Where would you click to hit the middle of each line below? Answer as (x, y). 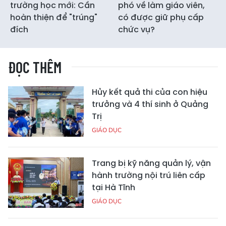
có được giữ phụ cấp (161, 18)
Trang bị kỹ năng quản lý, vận (151, 163)
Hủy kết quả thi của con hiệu (150, 92)
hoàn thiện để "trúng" (54, 18)
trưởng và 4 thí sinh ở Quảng (150, 104)
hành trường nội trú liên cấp (149, 176)
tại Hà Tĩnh (114, 188)
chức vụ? (136, 30)
